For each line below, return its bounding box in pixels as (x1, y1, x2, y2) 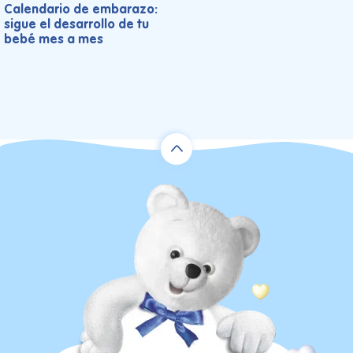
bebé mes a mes (4, 33, 103, 46)
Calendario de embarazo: (4, 3, 158, 17)
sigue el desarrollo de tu (4, 18, 149, 32)
